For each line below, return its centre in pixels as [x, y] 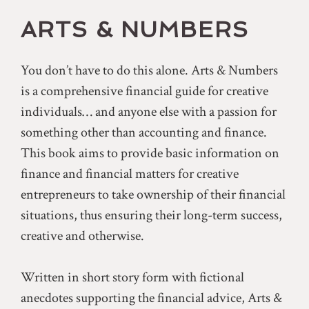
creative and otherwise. [82, 236]
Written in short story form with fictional [132, 277]
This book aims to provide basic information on [150, 153]
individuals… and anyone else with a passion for [149, 111]
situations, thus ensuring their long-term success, [151, 215]
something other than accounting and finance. [144, 132]
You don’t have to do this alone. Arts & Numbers [149, 70]
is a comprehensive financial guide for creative [144, 91]
